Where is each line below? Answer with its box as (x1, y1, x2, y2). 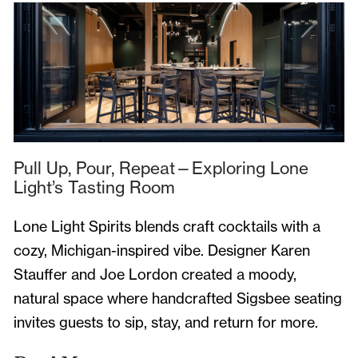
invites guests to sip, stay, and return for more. (13, 313, 318, 332)
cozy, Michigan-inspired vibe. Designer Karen (13, 241, 310, 261)
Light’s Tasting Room (13, 177, 175, 198)
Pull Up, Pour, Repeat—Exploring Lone (13, 157, 308, 179)
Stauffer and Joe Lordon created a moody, (13, 265, 296, 284)
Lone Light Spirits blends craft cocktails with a (13, 217, 320, 237)
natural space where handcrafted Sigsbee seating (13, 289, 342, 308)
